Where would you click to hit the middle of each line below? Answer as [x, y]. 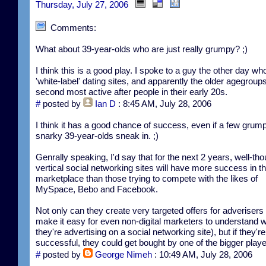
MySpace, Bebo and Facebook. [97, 189]
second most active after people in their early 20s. [132, 91]
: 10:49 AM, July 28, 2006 [203, 254]
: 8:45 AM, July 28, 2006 [165, 103]
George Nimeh [123, 254]
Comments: [71, 27]
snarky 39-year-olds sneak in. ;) [97, 135]
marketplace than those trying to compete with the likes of [147, 178]
